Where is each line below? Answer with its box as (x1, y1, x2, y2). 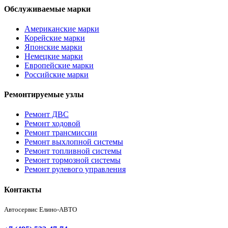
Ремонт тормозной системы (24, 156, 121, 165)
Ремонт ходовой (24, 119, 80, 128)
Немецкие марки (24, 51, 83, 61)
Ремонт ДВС (24, 110, 69, 119)
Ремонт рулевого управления (24, 165, 126, 174)
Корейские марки (24, 33, 85, 42)
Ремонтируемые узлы (4, 90, 84, 99)
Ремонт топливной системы (24, 147, 122, 156)
